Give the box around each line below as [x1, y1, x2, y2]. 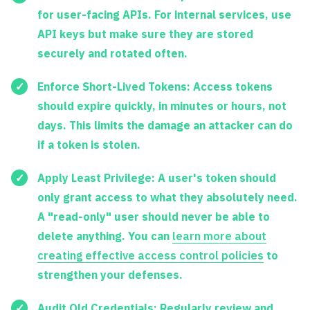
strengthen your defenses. [37, 267, 183, 282]
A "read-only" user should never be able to [37, 209, 270, 224]
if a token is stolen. [37, 137, 140, 152]
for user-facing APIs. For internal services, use [37, 7, 291, 21]
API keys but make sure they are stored [37, 26, 253, 41]
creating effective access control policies [37, 248, 264, 262]
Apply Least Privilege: [37, 170, 155, 185]
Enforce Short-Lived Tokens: [37, 79, 190, 93]
